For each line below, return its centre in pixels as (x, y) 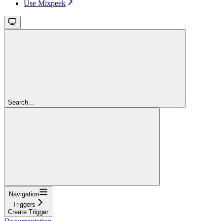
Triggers (24, 204)
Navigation (24, 194)
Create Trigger (28, 212)
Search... (21, 102)
